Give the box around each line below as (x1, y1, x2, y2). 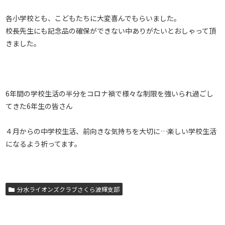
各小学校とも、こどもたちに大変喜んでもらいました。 (6, 13, 181, 23)
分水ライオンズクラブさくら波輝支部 (17, 185, 120, 194)
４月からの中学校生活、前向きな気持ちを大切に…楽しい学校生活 (6, 126, 217, 137)
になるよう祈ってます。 (6, 139, 82, 149)
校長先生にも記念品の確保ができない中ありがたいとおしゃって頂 (6, 25, 216, 36)
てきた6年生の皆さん (6, 100, 73, 111)
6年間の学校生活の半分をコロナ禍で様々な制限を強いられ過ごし (6, 88, 214, 98)
